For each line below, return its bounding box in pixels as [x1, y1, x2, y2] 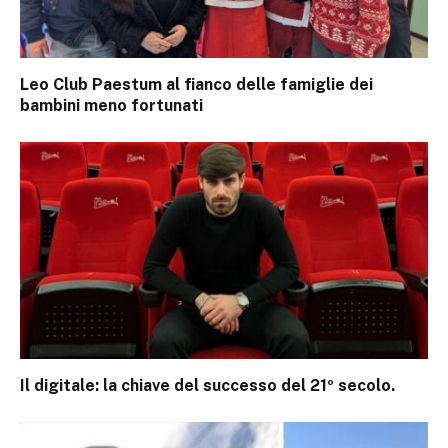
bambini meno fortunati [20, 96, 203, 116]
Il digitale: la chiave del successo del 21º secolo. [20, 376, 395, 396]
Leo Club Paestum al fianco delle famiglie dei [20, 75, 373, 95]
